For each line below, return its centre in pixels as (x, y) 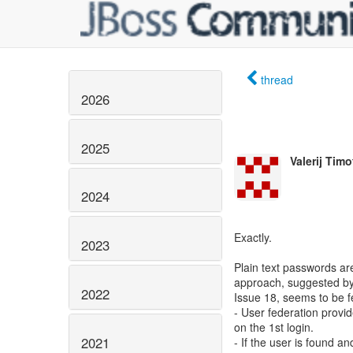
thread (277, 80)
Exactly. (253, 237)
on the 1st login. (274, 327)
